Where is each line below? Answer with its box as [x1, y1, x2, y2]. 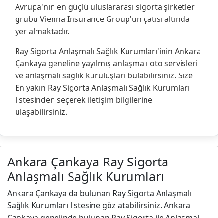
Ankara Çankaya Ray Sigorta [7, 153, 168, 170]
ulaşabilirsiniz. [15, 107, 67, 118]
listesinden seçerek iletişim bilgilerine [15, 94, 152, 106]
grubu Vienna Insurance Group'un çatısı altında [15, 14, 190, 25]
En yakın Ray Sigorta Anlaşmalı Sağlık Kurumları [15, 82, 190, 93]
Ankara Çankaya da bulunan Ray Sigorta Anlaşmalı [7, 188, 192, 199]
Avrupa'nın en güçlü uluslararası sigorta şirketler [15, 1, 195, 13]
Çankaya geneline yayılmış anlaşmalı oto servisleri [15, 58, 198, 69]
